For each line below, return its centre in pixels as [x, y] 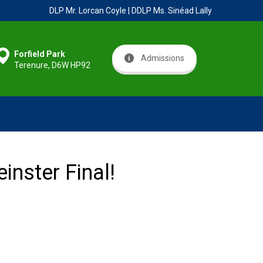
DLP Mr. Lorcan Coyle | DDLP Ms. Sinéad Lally [131, 11]
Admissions [163, 58]
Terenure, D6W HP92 [52, 65]
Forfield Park [40, 54]
